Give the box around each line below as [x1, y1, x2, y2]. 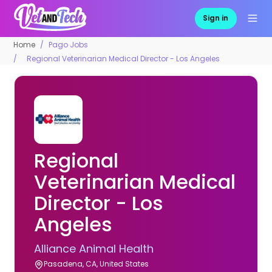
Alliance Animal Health [34, 240, 154, 256]
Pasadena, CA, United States [44, 258, 149, 269]
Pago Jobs [49, 39, 89, 50]
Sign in [203, 13, 229, 24]
